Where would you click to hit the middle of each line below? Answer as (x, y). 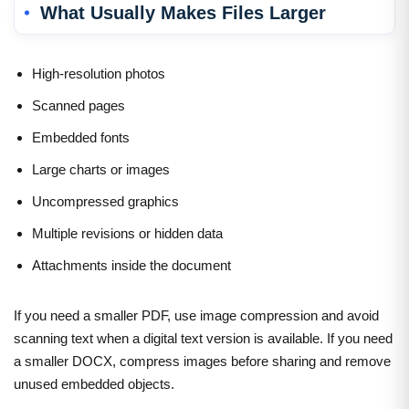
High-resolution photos (99, 73)
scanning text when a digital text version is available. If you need (203, 338)
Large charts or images (101, 169)
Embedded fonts (81, 137)
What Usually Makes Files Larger (183, 12)
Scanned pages (79, 105)
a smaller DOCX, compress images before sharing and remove (202, 361)
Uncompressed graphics (105, 201)
